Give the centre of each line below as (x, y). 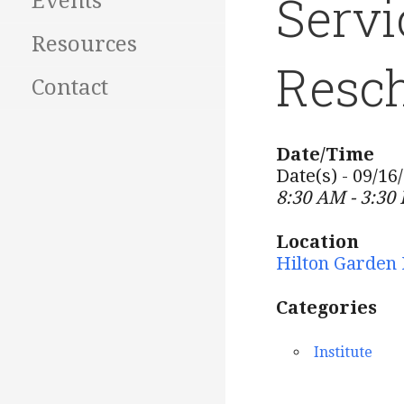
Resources (84, 45)
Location (317, 242)
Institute (343, 353)
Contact (70, 88)
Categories (326, 308)
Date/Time (325, 155)
